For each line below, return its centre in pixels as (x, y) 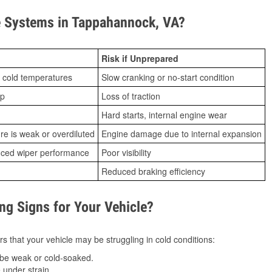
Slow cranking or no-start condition (168, 77)
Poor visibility (126, 153)
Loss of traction (131, 96)
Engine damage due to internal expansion (182, 134)
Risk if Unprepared (140, 59)
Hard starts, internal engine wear (164, 115)
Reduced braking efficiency (153, 172)
